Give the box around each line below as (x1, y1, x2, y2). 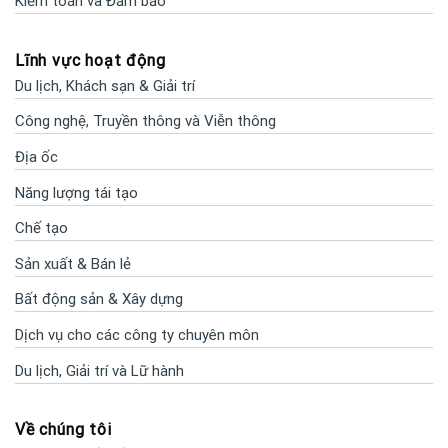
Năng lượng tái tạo (15, 183, 138, 202)
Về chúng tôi (15, 420, 112, 440)
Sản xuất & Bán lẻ (15, 254, 131, 273)
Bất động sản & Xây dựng (15, 290, 183, 309)
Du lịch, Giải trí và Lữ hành (15, 361, 184, 380)
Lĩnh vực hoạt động (15, 50, 166, 70)
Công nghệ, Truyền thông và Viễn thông (15, 112, 276, 131)
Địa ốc (15, 148, 58, 166)
